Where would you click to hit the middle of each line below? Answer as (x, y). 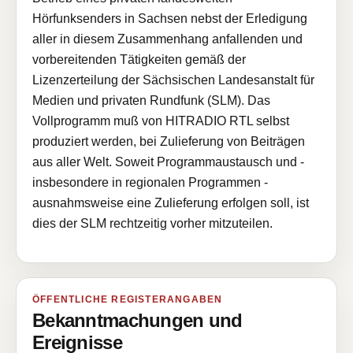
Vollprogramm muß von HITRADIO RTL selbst (161, 121)
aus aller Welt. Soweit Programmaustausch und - (168, 162)
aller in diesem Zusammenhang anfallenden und (167, 39)
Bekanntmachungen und (137, 320)
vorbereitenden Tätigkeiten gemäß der (139, 59)
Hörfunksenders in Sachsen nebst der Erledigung (170, 19)
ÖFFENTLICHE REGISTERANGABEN (128, 299)
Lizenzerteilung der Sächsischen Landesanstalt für (173, 80)
